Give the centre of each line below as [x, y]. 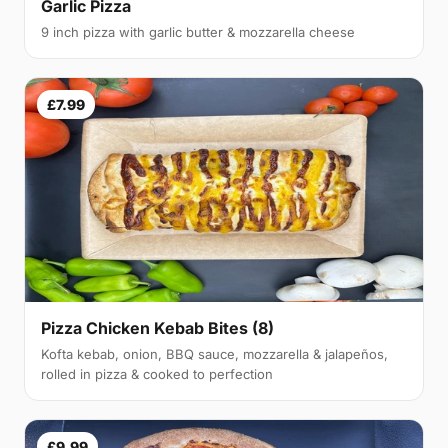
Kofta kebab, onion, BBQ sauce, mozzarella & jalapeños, [214, 354]
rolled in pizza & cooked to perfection [157, 374]
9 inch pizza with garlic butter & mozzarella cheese [198, 31]
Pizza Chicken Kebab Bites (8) [157, 328]
